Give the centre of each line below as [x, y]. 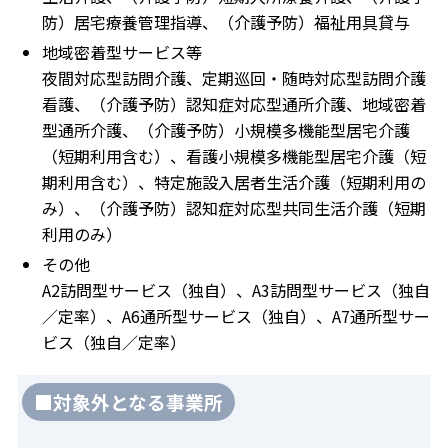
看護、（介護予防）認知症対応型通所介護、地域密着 [234, 103]
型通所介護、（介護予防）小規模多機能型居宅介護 [226, 129]
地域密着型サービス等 [122, 51]
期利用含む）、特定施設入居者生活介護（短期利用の [234, 181]
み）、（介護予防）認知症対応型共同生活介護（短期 [234, 207]
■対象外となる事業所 [128, 401]
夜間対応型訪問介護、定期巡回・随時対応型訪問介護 [234, 77]
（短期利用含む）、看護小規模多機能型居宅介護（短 [234, 155]
